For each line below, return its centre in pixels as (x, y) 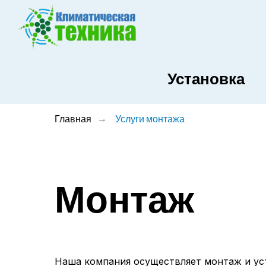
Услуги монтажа (150, 118)
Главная (73, 118)
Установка (206, 79)
